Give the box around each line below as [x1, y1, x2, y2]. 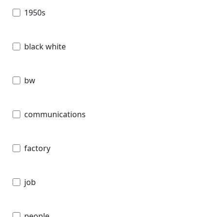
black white [24, 41, 66, 52]
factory [24, 142, 50, 154]
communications [24, 108, 86, 120]
